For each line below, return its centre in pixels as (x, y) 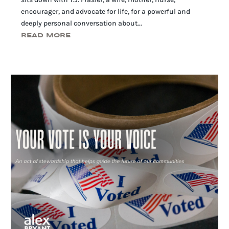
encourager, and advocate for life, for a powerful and (106, 12)
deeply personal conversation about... (82, 24)
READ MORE (46, 36)
